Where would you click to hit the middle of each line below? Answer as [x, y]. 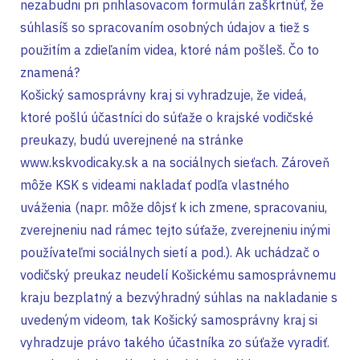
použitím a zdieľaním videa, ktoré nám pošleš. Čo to [170, 50]
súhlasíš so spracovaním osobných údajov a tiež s [165, 27]
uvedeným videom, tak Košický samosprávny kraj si [169, 320]
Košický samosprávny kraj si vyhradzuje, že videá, [163, 95]
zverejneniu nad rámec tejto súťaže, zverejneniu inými [175, 230]
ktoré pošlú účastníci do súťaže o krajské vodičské [167, 117]
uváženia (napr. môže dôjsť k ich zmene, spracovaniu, [174, 207]
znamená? [50, 72]
